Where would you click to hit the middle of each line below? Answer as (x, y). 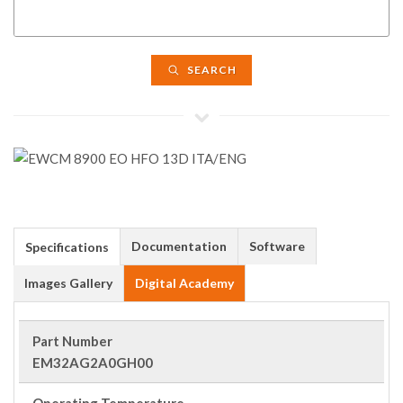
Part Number (72, 341)
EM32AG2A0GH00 (93, 363)
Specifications (67, 247)
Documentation (179, 246)
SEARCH (210, 70)
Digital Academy (184, 283)
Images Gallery (68, 283)
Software (277, 246)
